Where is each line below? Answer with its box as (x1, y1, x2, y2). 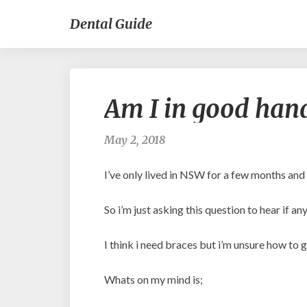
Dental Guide (70, 15, 152, 32)
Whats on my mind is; (104, 273, 203, 286)
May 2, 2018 (104, 133, 165, 147)
